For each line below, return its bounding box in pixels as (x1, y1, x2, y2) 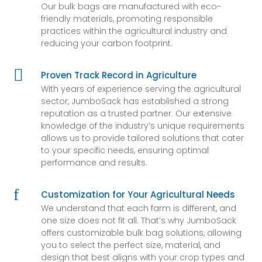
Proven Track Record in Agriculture (40, 69, 196, 81)
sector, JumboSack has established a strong (40, 95, 229, 107)
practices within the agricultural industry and (40, 25, 227, 37)
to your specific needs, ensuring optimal (40, 144, 209, 156)
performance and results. (40, 157, 147, 168)
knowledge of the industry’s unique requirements (40, 120, 244, 132)
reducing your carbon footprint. (40, 37, 173, 49)
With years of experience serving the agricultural (40, 83, 241, 95)
